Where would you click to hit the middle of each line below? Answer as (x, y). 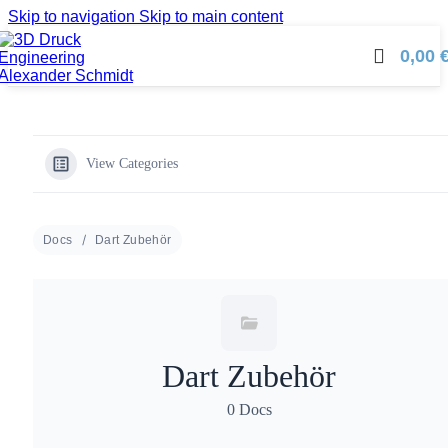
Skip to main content (211, 16)
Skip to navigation (73, 16)
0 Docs (249, 409)
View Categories (132, 163)
